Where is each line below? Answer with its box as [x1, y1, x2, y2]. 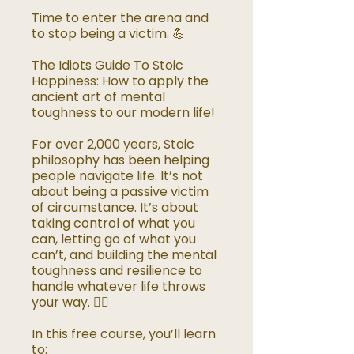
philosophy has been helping [32, 151, 209, 170]
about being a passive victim [32, 183, 209, 201]
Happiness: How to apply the [32, 72, 209, 91]
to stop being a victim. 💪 [32, 24, 185, 43]
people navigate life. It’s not [32, 167, 203, 186]
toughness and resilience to [32, 262, 202, 281]
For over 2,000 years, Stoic [32, 135, 194, 154]
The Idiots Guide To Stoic [32, 56, 183, 75]
